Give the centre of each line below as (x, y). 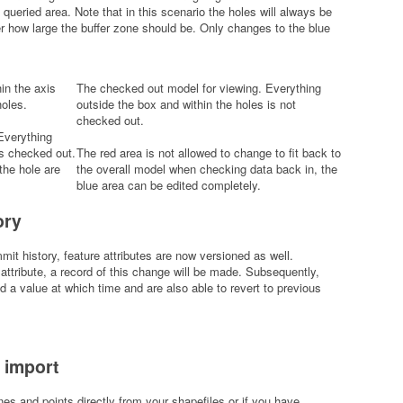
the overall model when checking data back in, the (206, 169)
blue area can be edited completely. (168, 185)
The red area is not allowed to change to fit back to (208, 153)
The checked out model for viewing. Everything (198, 88)
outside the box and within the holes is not (186, 104)
